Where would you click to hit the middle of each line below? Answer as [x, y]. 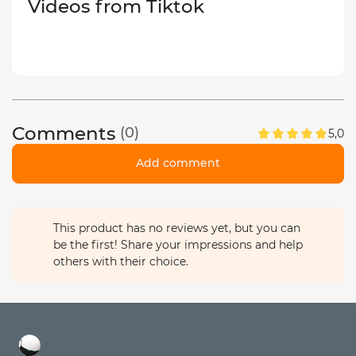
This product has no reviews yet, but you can [177, 228]
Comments [64, 133]
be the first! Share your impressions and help [178, 244]
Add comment [178, 163]
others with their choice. [121, 261]
